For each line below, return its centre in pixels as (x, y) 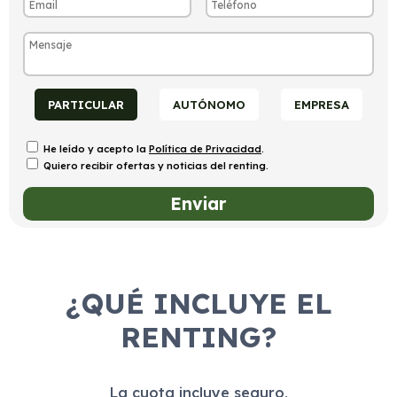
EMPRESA (322, 105)
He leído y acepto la (96, 149)
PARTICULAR (86, 105)
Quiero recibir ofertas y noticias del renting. (156, 166)
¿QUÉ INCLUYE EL (198, 304)
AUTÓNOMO (209, 105)
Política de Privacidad (205, 149)
